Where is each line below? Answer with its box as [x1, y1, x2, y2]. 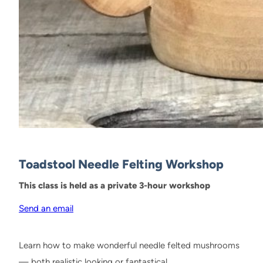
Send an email [19, 203, 73, 214]
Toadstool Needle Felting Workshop [19, 157, 224, 172]
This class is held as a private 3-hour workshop [19, 180, 210, 191]
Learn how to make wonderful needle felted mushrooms [19, 240, 240, 251]
